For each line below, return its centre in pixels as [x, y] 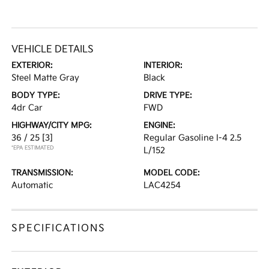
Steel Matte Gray [46, 78]
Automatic [32, 185]
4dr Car [27, 108]
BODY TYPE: [36, 95]
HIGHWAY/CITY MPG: [52, 125]
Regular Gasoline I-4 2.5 [192, 138]
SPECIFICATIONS [59, 228]
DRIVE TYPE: [168, 95]
